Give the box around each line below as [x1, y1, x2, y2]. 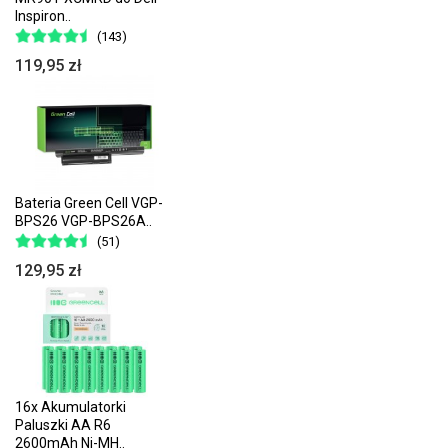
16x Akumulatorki [15, 399, 126, 416]
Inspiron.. [15, 8, 71, 25]
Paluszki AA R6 [15, 417, 111, 434]
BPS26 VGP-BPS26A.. [15, 212, 152, 229]
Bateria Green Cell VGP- [15, 194, 163, 211]
